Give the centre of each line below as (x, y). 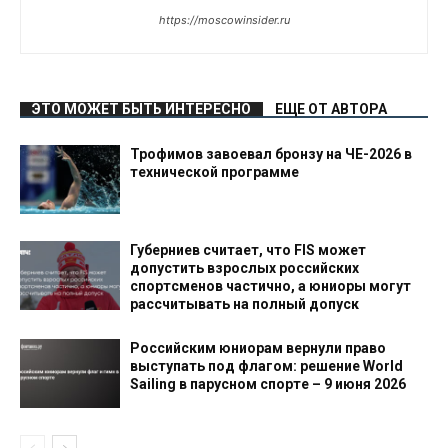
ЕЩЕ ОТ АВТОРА (331, 109)
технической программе (214, 172)
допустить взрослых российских (244, 268)
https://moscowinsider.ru (224, 20)
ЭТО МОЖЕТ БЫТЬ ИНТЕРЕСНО (141, 109)
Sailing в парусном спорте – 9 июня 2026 (268, 384)
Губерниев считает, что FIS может (248, 250)
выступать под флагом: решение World (266, 366)
